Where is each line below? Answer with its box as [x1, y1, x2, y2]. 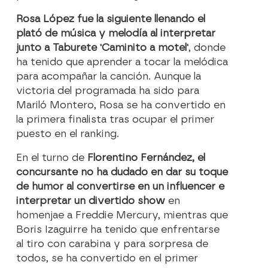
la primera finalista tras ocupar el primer [16, 114, 215, 126]
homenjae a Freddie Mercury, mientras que [16, 209, 229, 221]
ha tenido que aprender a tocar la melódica [16, 56, 229, 68]
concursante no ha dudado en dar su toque [16, 166, 229, 178]
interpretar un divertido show [16, 195, 166, 207]
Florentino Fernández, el [87, 152, 206, 164]
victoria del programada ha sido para [16, 85, 200, 97]
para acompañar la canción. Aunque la [16, 71, 202, 83]
